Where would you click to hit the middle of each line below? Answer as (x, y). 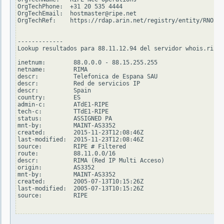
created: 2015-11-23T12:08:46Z (80, 133)
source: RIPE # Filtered (72, 147)
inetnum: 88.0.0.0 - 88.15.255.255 (87, 63)
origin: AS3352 (56, 168)
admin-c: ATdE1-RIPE (63, 105)
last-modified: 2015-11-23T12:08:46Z (80, 140)
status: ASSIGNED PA (65, 119)
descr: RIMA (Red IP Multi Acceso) (91, 161)
